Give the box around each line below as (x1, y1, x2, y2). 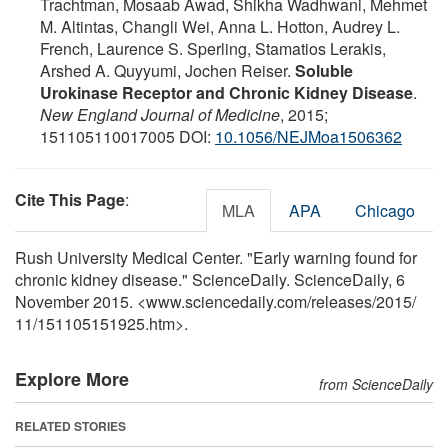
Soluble (295, 58, 353, 82)
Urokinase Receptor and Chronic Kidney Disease (40, 80, 413, 104)
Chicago (355, 198, 415, 222)
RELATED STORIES (15, 416, 126, 435)
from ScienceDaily (319, 373, 433, 394)
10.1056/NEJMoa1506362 (215, 124, 402, 148)
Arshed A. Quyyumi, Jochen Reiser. (40, 58, 295, 82)
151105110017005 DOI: (40, 124, 215, 148)
